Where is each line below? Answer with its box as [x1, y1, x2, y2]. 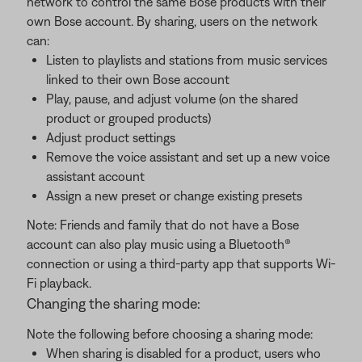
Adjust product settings [46, 129, 175, 145]
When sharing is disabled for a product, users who [46, 345, 321, 360]
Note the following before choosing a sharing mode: [27, 326, 313, 341]
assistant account [46, 168, 145, 183]
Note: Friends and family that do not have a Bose [27, 217, 299, 232]
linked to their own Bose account [46, 71, 229, 86]
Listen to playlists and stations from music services [46, 52, 327, 67]
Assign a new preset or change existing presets [46, 187, 302, 203]
